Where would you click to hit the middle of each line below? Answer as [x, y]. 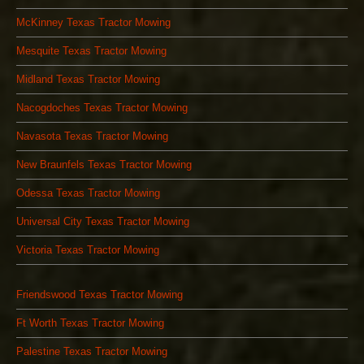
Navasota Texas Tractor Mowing [92, 136]
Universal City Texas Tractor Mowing [103, 222]
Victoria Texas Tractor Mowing [88, 250]
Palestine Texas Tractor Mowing [92, 352]
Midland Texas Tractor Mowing [88, 80]
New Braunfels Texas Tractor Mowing [104, 165]
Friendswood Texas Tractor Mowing [100, 295]
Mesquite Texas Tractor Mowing [91, 51]
